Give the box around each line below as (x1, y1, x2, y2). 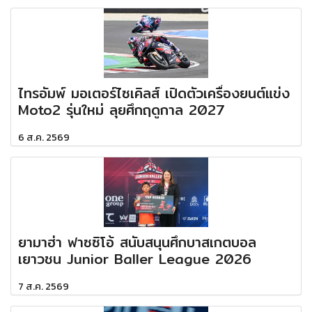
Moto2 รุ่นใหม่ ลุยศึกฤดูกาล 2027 (18, 98, 225, 120)
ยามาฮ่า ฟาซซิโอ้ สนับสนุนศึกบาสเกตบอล (18, 231, 256, 253)
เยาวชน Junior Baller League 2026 (18, 247, 251, 270)
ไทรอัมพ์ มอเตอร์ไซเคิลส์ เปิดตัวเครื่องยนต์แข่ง (18, 81, 290, 104)
